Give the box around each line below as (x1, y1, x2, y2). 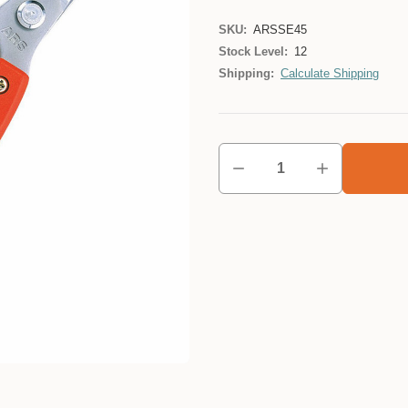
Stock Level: (219, 45, 288, 58)
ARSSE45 (253, 23, 307, 36)
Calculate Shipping (280, 66, 379, 80)
